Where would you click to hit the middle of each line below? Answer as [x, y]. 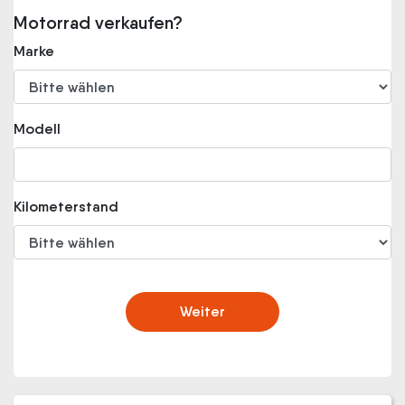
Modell [37, 129]
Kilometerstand [66, 207]
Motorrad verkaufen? [98, 23]
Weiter [202, 311]
